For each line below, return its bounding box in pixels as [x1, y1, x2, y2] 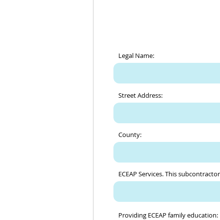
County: [118, 130, 141, 139]
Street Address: [118, 91, 163, 100]
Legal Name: [118, 51, 154, 60]
